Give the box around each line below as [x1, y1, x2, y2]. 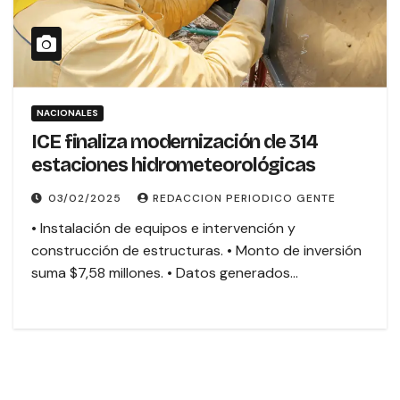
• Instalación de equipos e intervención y [31, 219, 296, 238]
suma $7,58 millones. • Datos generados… [31, 263, 298, 283]
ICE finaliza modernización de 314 [31, 130, 318, 154]
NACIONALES [37, 107, 98, 120]
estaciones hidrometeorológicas [31, 154, 315, 178]
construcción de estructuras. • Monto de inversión [31, 241, 362, 261]
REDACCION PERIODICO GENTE [153, 191, 336, 206]
